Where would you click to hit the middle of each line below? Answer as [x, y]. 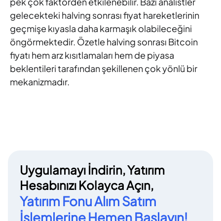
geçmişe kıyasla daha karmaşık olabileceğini [101, 29]
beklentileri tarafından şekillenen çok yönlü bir [104, 69]
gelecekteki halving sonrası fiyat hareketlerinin [105, 15]
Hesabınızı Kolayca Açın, [87, 185]
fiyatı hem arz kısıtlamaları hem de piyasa [92, 55]
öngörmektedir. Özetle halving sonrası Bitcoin [104, 42]
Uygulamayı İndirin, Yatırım [92, 170]
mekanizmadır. [40, 82]
